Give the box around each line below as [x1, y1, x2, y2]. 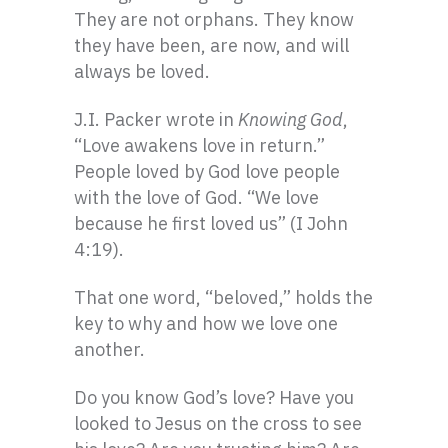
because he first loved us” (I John [74, 212, 348, 235]
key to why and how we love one [74, 312, 338, 335]
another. [74, 338, 145, 361]
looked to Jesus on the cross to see [74, 412, 362, 435]
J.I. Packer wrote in [74, 108, 238, 131]
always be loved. [74, 60, 210, 83]
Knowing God [238, 108, 343, 131]
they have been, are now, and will [74, 34, 349, 57]
